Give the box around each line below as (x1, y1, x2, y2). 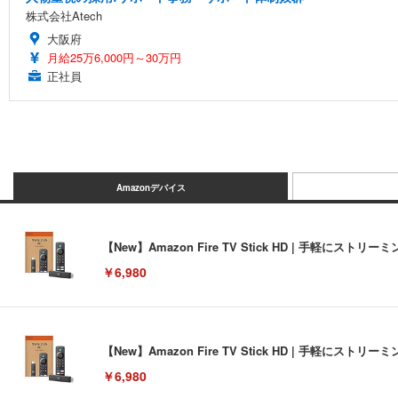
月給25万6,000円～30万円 (47, 49, 181, 66)
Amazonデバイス (115, 181, 186, 194)
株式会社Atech (26, 7, 102, 24)
